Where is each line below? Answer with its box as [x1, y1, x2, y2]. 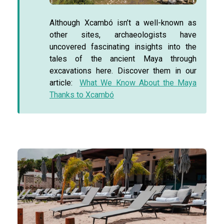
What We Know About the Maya [79, 78, 197, 88]
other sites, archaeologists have [49, 30, 196, 40]
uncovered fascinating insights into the [49, 42, 196, 52]
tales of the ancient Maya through [49, 54, 196, 64]
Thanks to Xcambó [49, 90, 114, 100]
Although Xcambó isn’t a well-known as [49, 18, 196, 28]
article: [49, 78, 80, 88]
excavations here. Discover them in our [49, 66, 196, 76]
